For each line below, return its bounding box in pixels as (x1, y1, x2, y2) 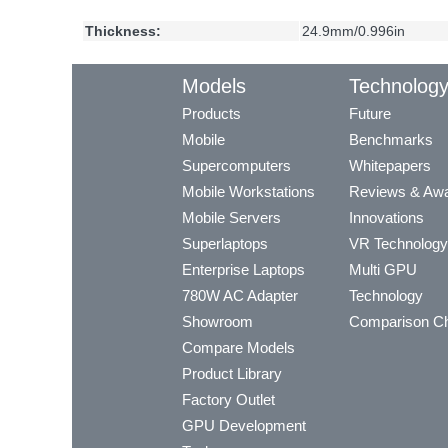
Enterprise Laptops (182, 261, 305, 279)
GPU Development (182, 417, 306, 435)
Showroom (182, 313, 253, 331)
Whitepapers (349, 157, 431, 175)
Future (349, 105, 391, 123)
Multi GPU (349, 261, 417, 279)
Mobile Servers (182, 209, 281, 227)
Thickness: (85, 23, 161, 40)
